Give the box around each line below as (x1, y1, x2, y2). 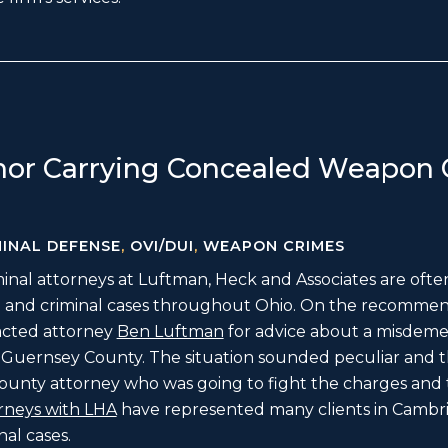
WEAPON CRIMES (202, 237, 345, 256)
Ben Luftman (116, 322, 224, 342)
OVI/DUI (129, 237, 194, 256)
